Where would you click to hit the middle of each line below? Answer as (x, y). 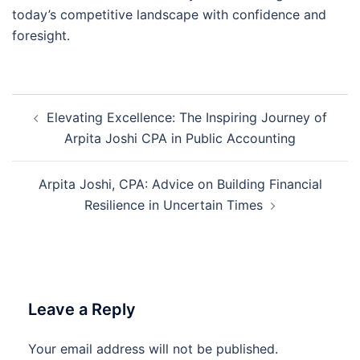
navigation (61, 126)
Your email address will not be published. (153, 348)
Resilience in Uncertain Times (174, 205)
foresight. (41, 35)
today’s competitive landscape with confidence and (169, 14)
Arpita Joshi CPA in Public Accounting (180, 138)
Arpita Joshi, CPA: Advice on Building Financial (180, 184)
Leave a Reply (82, 309)
